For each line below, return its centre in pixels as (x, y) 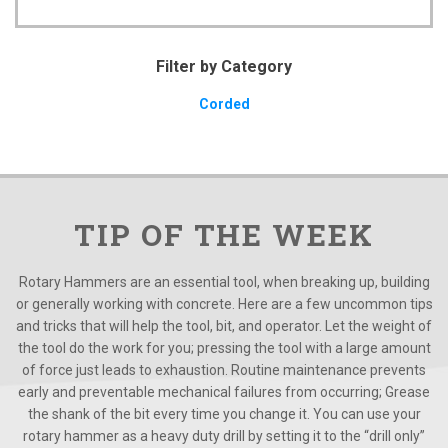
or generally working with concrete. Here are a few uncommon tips (224, 304)
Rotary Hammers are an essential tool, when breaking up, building (224, 282)
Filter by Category (224, 67)
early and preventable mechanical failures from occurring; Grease (224, 392)
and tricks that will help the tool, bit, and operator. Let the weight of (224, 326)
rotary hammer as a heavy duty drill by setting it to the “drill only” (224, 436)
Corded (224, 104)
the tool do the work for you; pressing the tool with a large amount (224, 348)
